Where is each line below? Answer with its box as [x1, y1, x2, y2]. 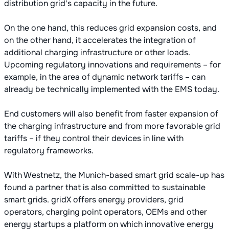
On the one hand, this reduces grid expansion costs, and [4, 22, 217, 34]
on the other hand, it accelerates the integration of [4, 35, 196, 46]
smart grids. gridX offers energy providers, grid [4, 194, 184, 205]
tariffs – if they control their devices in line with [4, 133, 184, 144]
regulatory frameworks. [4, 145, 94, 156]
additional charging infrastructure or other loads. [4, 47, 190, 58]
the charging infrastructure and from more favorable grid [4, 121, 220, 132]
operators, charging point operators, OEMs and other [4, 207, 207, 218]
